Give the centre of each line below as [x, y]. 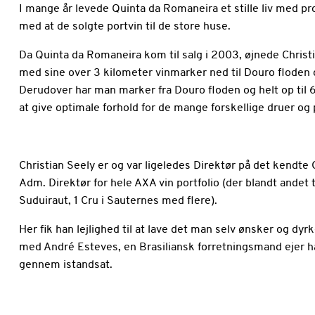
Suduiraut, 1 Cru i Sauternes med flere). [118, 201]
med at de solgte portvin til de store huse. [124, 27]
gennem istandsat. [65, 265]
